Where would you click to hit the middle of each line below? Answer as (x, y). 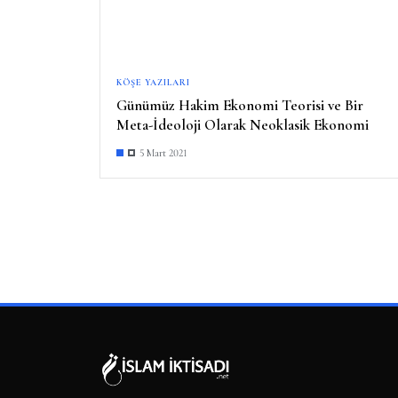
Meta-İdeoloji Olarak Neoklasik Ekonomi (243, 124)
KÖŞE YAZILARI (153, 82)
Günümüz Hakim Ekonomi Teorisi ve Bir (240, 105)
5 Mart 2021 (163, 152)
